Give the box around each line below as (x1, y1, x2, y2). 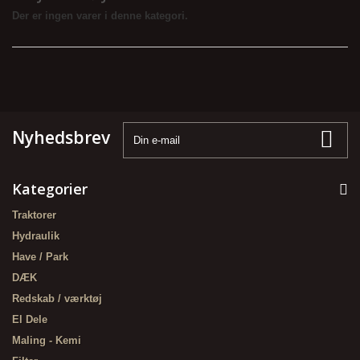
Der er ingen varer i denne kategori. (12, 10, 188, 22)
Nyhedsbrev (12, 126, 110, 149)
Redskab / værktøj (12, 292, 102, 305)
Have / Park (12, 251, 68, 263)
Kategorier (12, 179, 88, 198)
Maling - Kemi (12, 334, 81, 346)
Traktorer (12, 209, 56, 221)
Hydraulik (12, 230, 59, 242)
